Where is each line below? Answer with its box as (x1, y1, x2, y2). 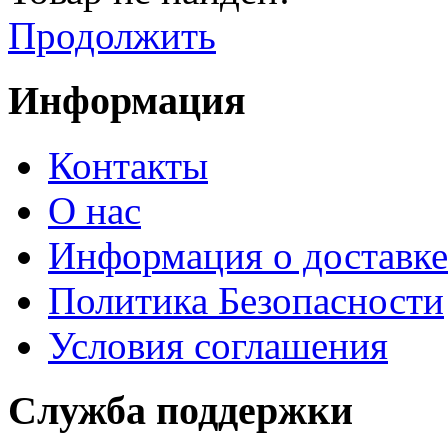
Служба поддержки (8, 387, 353, 433)
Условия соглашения (48, 323, 388, 367)
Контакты (48, 143, 208, 187)
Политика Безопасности (48, 278, 444, 322)
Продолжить (8, 14, 216, 58)
